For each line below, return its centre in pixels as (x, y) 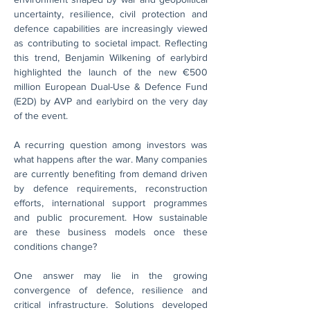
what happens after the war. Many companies (111, 159)
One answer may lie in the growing (111, 275)
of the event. (41, 116)
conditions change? (55, 246)
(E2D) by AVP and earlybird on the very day (111, 101)
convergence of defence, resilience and (111, 290)
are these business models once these (111, 232)
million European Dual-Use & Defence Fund (111, 86)
